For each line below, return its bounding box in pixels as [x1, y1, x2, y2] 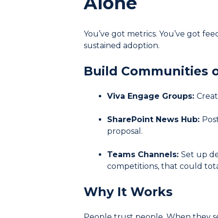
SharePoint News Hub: [107, 114, 202, 124]
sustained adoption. [84, 40, 160, 50]
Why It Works [84, 184, 173, 199]
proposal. [107, 126, 143, 136]
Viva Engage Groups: [107, 91, 197, 101]
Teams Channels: [107, 149, 181, 159]
